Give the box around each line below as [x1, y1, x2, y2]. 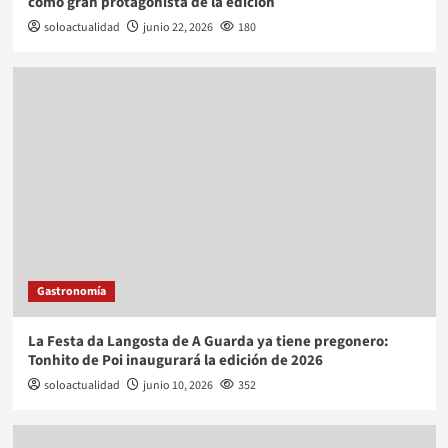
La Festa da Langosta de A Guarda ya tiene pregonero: [27, 331, 389, 353]
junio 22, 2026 [142, 19, 213, 37]
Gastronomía [36, 283, 106, 301]
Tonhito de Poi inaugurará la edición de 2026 [27, 350, 323, 372]
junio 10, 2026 [142, 377, 213, 395]
